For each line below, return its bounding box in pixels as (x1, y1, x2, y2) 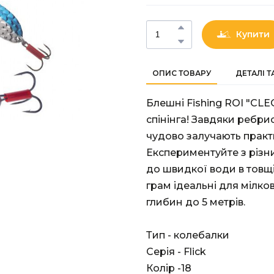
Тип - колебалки (146, 229, 229, 241)
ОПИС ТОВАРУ (152, 68, 211, 78)
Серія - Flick (146, 245, 206, 257)
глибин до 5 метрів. (146, 196, 245, 208)
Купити (236, 28, 270, 40)
